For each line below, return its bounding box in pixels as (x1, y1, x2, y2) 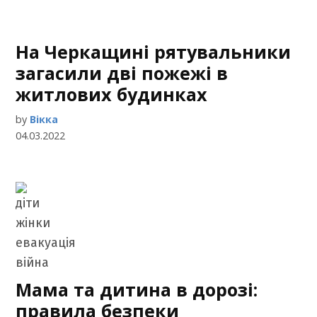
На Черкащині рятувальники (16, 40, 292, 64)
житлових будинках (16, 82, 208, 106)
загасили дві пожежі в (16, 61, 229, 85)
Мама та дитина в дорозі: (16, 277, 258, 301)
